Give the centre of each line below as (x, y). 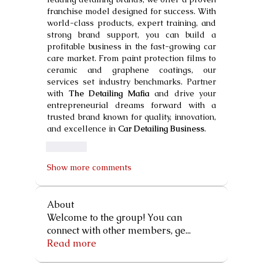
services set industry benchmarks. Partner (131, 81)
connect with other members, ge (116, 230)
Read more (72, 243)
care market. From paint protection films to (131, 58)
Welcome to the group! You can (114, 217)
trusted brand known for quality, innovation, (131, 117)
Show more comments (89, 167)
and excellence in (82, 128)
